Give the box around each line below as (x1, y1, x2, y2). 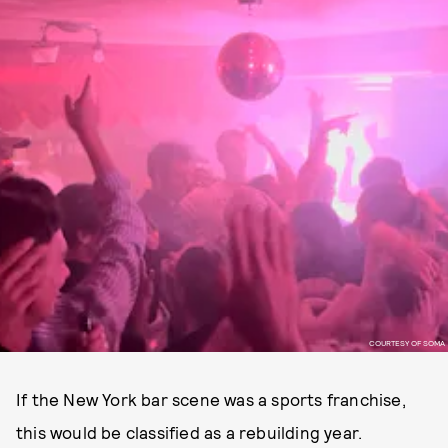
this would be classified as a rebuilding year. (16, 422, 363, 442)
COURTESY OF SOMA (368, 337, 445, 348)
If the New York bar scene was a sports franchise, (16, 389, 406, 409)
